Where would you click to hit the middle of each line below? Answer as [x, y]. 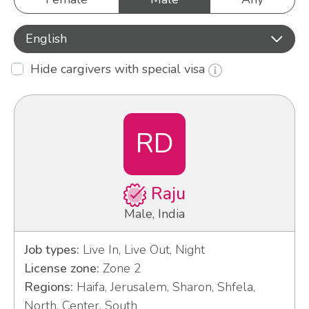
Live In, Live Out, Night [142, 250]
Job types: [51, 250]
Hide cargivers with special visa [119, 69]
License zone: [61, 269]
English [46, 39]
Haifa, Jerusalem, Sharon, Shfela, [164, 287]
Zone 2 [120, 269]
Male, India [154, 214]
